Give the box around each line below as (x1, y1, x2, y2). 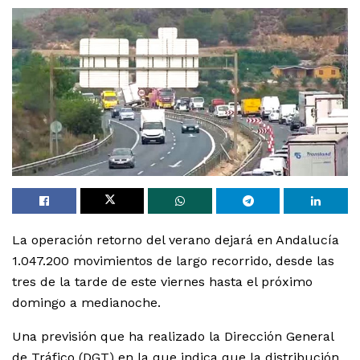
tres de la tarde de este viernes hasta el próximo (12, 274, 313, 290)
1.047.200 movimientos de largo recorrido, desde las (12, 253, 334, 269)
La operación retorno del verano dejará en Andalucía (12, 232, 339, 248)
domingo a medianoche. (12, 295, 161, 311)
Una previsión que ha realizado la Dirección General (12, 329, 333, 345)
